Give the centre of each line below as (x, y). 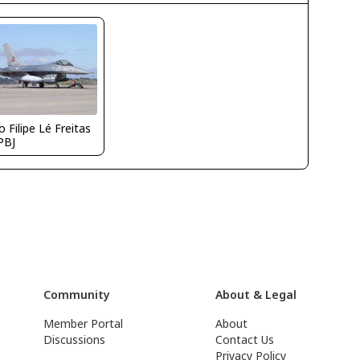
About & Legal (256, 295)
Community (77, 295)
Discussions (75, 340)
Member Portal (84, 323)
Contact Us (245, 340)
